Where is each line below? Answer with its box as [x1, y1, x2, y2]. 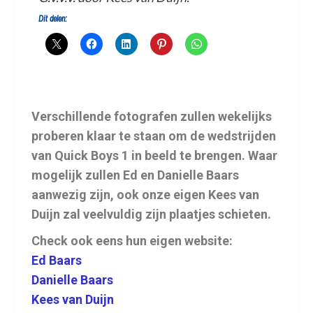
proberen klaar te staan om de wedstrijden [31, 129, 276, 143]
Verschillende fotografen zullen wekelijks [31, 109, 272, 124]
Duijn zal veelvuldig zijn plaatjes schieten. [31, 207, 271, 221]
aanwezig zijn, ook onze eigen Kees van [31, 187, 259, 202]
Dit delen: [38, 13, 67, 24]
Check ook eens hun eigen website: [31, 233, 233, 248]
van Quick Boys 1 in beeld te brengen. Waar [31, 148, 277, 163]
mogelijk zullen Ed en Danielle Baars [31, 168, 239, 182]
